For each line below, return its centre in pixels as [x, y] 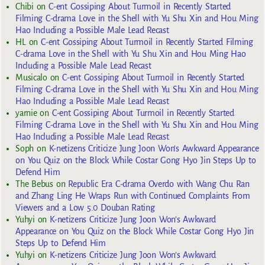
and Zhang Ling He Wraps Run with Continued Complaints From [133, 196]
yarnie [26, 113]
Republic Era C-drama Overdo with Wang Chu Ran [159, 184]
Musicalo [31, 78]
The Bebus [34, 184]
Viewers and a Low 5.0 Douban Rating [85, 208]
